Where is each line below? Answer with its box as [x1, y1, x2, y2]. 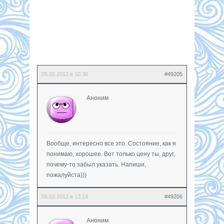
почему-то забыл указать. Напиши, [46, 160, 146, 168]
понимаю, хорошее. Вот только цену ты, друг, [46, 150, 175, 157]
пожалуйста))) [46, 171, 86, 178]
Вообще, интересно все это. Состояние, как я [46, 139, 176, 147]
